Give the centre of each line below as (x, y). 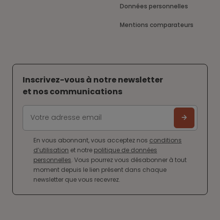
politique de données (125, 150)
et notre (81, 150)
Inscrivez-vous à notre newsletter (93, 80)
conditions (165, 140)
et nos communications (72, 91)
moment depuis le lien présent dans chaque (100, 169)
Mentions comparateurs (159, 25)
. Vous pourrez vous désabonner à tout (129, 160)
